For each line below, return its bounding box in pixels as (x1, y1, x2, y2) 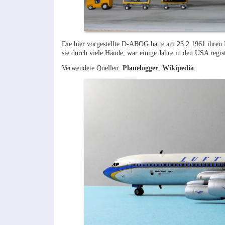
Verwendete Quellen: (61, 64, 123, 72)
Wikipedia (162, 64, 194, 72)
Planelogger (122, 64, 158, 72)
